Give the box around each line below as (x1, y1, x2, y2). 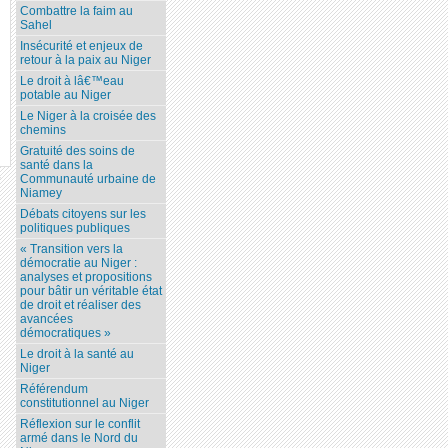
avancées (20, 311, 73, 326)
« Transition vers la (20, 241, 123, 256)
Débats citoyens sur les (20, 206, 146, 221)
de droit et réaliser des (20, 297, 141, 312)
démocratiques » (20, 325, 111, 340)
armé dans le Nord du (20, 430, 138, 445)
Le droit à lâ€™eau (20, 73, 124, 88)
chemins (20, 122, 66, 137)
